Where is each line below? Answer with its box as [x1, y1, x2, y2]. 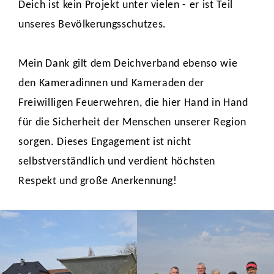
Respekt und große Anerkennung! [18, 176, 177, 187]
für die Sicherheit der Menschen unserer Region [18, 117, 246, 128]
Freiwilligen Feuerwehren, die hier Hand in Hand [18, 97, 248, 109]
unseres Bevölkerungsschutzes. [18, 19, 169, 31]
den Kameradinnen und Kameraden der [18, 78, 205, 89]
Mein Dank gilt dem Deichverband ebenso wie [18, 58, 238, 70]
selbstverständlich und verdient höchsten [18, 156, 215, 168]
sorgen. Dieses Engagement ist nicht [18, 136, 191, 148]
